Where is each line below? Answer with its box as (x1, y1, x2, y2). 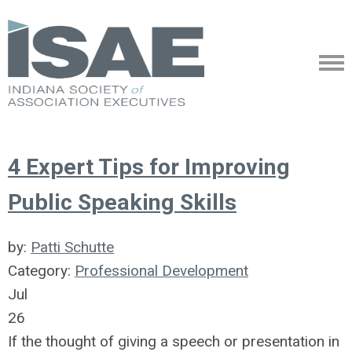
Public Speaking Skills (8, 189, 236, 215)
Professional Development (75, 262, 248, 280)
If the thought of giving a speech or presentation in (8, 332, 339, 350)
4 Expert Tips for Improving (8, 154, 290, 180)
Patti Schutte (31, 238, 114, 256)
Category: (8, 262, 75, 280)
